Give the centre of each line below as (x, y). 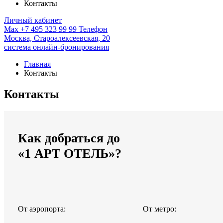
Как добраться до (69, 138)
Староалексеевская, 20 (72, 38)
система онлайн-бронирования (56, 47)
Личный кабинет (33, 20)
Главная (37, 64)
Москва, (18, 38)
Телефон (93, 29)
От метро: (159, 209)
